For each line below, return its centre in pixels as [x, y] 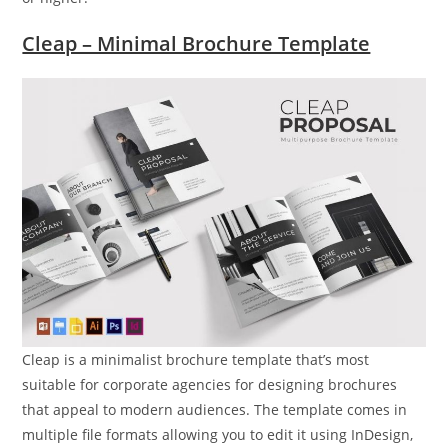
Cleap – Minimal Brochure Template [196, 43]
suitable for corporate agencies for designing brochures [210, 384]
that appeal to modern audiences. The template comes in [215, 409]
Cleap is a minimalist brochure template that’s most [196, 359]
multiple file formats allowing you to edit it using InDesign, [218, 434]
